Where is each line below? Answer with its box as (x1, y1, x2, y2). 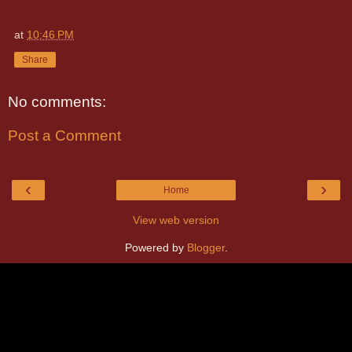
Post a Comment (8, 127, 121, 145)
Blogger (186, 240, 225, 254)
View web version (133, 213, 219, 226)
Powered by (124, 240, 187, 254)
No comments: (8, 93, 106, 110)
